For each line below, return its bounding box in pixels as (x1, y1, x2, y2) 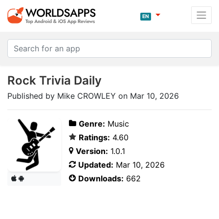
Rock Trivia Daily (7, 73, 102, 88)
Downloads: (78, 174, 124, 183)
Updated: (78, 160, 113, 170)
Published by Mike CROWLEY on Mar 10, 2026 (7, 91, 179, 101)
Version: (76, 146, 108, 156)
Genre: (79, 119, 105, 129)
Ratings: (79, 132, 110, 142)
